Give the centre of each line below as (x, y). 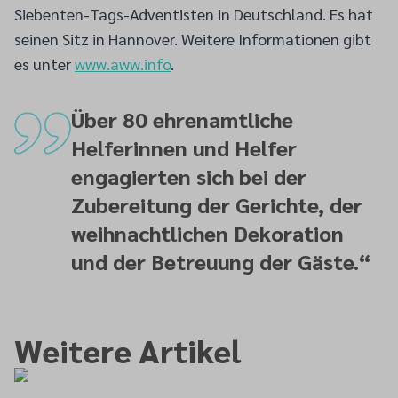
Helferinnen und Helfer (184, 147)
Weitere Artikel (127, 350)
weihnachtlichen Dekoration (207, 233)
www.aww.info (123, 64)
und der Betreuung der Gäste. (215, 261)
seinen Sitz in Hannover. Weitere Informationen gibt (193, 39)
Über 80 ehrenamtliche (182, 119)
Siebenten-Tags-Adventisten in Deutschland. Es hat (194, 14)
